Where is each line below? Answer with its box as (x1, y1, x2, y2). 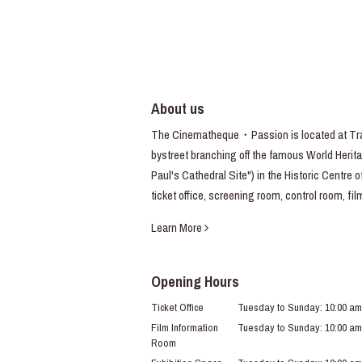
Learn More (151, 219, 204, 237)
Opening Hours (151, 271, 239, 293)
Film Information (151, 320, 218, 335)
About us (151, 99, 204, 120)
